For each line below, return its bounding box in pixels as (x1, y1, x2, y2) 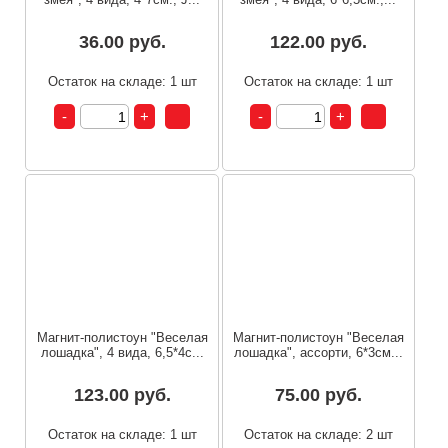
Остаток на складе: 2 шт (243, 426, 393, 442)
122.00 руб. (269, 32, 367, 53)
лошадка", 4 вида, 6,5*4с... (40, 344, 204, 360)
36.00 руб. (78, 32, 166, 53)
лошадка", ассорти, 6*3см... (233, 344, 403, 360)
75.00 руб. (274, 384, 362, 405)
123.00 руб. (73, 384, 171, 405)
